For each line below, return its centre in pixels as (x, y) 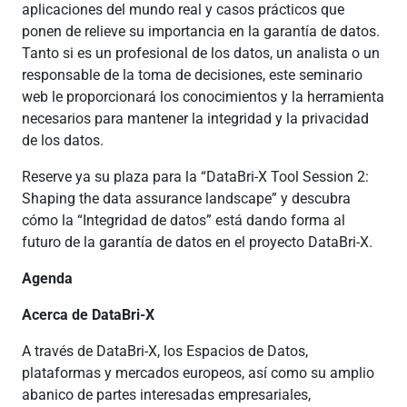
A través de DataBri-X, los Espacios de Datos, (165, 351)
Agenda (47, 278)
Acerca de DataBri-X (88, 315)
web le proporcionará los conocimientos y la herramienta (203, 97)
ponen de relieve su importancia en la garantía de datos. (201, 31)
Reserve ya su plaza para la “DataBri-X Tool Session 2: (195, 177)
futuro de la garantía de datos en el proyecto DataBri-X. (197, 242)
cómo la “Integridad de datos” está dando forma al (184, 220)
